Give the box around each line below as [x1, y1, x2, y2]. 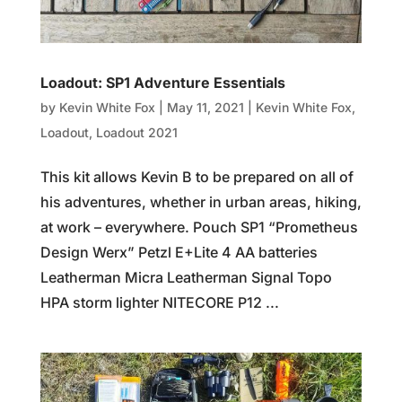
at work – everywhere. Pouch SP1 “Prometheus [39, 218, 358, 237]
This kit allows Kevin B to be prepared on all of [39, 168, 354, 187]
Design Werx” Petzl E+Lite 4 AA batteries [39, 243, 318, 262]
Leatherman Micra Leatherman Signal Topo [39, 268, 332, 287]
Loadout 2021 [95, 125, 178, 141]
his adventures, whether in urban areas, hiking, [39, 193, 362, 212]
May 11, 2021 [166, 100, 244, 116]
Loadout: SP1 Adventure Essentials [39, 74, 285, 92]
